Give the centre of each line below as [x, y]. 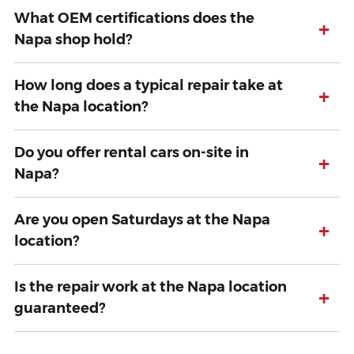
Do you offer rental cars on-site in [132, 153]
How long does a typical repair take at [149, 86]
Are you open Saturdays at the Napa [142, 220]
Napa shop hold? [73, 40]
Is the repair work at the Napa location [151, 287]
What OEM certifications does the [134, 19]
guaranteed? [60, 309]
